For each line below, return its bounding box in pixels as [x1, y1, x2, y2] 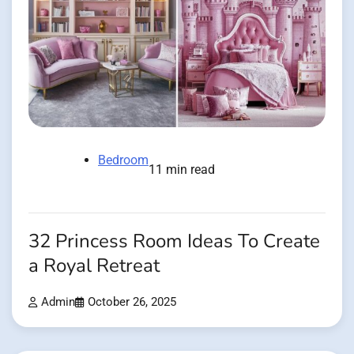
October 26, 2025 [88, 295, 176, 309]
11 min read [149, 161, 215, 177]
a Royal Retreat [28, 252, 160, 279]
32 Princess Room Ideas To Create [28, 228, 320, 254]
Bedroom [98, 152, 149, 168]
